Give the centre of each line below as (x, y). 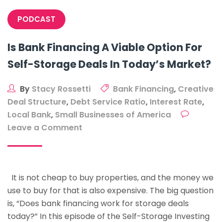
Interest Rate (176, 102)
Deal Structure (37, 102)
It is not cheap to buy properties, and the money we (111, 178)
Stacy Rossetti (61, 89)
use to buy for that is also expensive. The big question (111, 191)
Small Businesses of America (113, 115)
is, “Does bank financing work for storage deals (98, 203)
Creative (196, 89)
